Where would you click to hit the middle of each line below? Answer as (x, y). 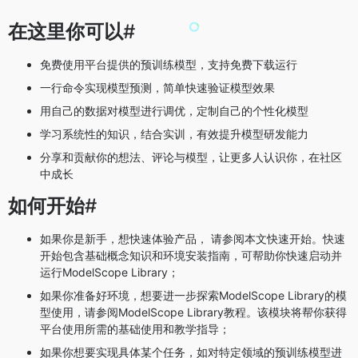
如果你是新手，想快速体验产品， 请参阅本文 (153, 238)
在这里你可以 (66, 31)
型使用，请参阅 (79, 312)
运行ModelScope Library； (109, 272)
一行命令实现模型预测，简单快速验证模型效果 (157, 87)
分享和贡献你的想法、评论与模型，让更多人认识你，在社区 (191, 157)
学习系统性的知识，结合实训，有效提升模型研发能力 (174, 133)
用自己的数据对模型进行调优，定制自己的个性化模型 (174, 110)
